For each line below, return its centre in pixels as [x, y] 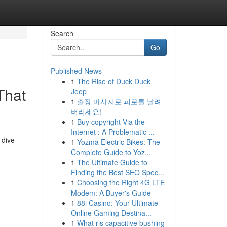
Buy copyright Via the [111, 122]
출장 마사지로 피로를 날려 [119, 101]
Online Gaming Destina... [111, 213]
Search [62, 33]
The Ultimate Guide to [112, 162]
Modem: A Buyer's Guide [111, 193]
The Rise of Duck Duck [113, 81]
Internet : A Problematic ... [112, 132]
